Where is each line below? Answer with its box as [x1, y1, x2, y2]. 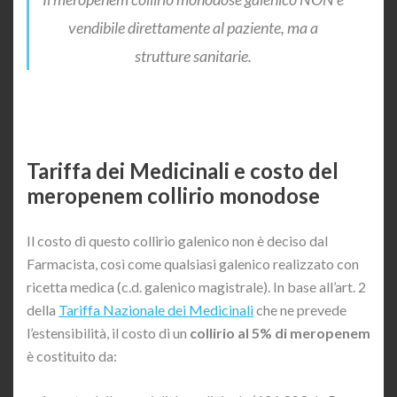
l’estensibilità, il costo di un [27, 324, 190, 342]
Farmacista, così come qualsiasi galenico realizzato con [27, 255, 359, 273]
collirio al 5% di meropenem [190, 324, 370, 342]
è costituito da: [27, 347, 117, 365]
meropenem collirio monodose [27, 183, 320, 209]
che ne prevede [253, 301, 346, 319]
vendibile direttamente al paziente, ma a [68, 18, 318, 38]
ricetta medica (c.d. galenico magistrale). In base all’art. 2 [27, 278, 366, 296]
